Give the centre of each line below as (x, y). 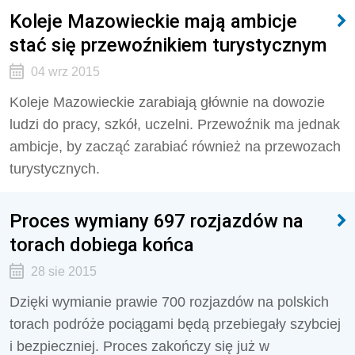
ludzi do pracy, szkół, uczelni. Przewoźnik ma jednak (175, 124)
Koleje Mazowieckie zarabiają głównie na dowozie (167, 102)
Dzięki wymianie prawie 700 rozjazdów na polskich (169, 302)
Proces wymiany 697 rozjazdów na (157, 221)
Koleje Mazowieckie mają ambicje (153, 21)
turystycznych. (55, 169)
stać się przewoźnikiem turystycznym (168, 45)
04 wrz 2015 (65, 72)
